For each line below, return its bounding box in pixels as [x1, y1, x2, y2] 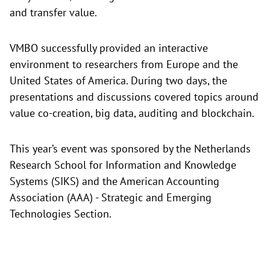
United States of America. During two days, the [10, 74, 227, 87]
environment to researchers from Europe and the [10, 57, 238, 71]
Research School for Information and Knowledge [10, 158, 236, 172]
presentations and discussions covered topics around [10, 90, 259, 104]
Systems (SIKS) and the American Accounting [10, 174, 219, 188]
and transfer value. [10, 5, 97, 19]
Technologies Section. [10, 207, 114, 221]
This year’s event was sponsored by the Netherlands [10, 142, 251, 155]
